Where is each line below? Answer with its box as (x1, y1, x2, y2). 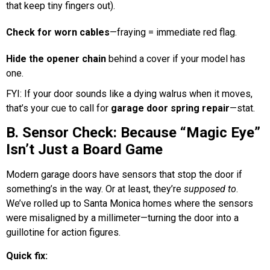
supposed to (184, 183, 236, 195)
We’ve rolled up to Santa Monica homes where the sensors (6, 198, 253, 210)
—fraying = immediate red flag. (110, 26, 237, 38)
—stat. (230, 102, 255, 114)
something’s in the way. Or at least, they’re (6, 183, 184, 195)
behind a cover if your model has (106, 52, 245, 64)
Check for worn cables (6, 26, 110, 38)
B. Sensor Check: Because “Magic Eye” (6, 124, 260, 142)
